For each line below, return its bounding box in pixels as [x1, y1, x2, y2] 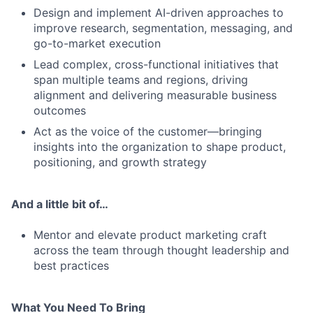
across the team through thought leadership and [34, 243, 289, 258]
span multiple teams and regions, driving [34, 73, 248, 87]
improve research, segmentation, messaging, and [34, 21, 293, 36]
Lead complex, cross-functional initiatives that [34, 57, 279, 72]
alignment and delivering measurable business [34, 88, 277, 103]
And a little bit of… [11, 197, 108, 212]
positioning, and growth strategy [34, 155, 207, 170]
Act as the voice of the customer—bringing [34, 124, 262, 139]
